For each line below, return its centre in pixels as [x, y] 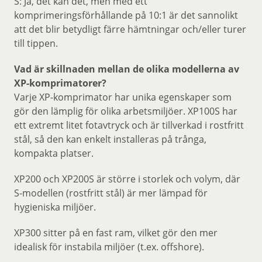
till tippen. [36, 43]
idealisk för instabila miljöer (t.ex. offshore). [109, 247]
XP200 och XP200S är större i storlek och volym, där [127, 179]
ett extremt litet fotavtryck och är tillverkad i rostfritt [129, 125]
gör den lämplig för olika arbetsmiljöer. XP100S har [126, 111]
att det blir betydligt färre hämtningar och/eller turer [130, 29]
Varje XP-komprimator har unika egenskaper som [123, 97]
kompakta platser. [54, 153]
